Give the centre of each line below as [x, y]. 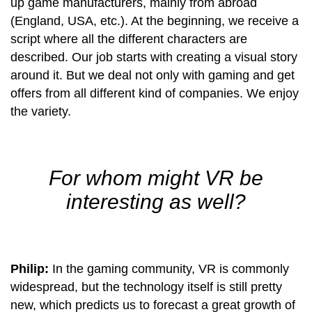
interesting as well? [156, 201]
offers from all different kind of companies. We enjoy [155, 93]
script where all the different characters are [129, 39]
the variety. [41, 111]
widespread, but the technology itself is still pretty [146, 287]
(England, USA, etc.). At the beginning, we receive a [155, 21]
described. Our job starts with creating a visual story [154, 57]
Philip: [31, 268]
